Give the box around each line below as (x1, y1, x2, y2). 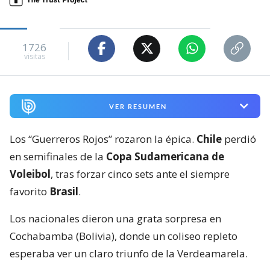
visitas (24, 51, 45, 62)
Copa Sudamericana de (106, 149, 224, 164)
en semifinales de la (10, 149, 106, 164)
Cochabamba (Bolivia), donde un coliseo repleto (10, 229, 237, 243)
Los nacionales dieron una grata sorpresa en (10, 212, 221, 226)
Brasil (49, 184, 78, 199)
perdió (222, 132, 256, 146)
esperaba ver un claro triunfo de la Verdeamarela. (10, 246, 248, 261)
